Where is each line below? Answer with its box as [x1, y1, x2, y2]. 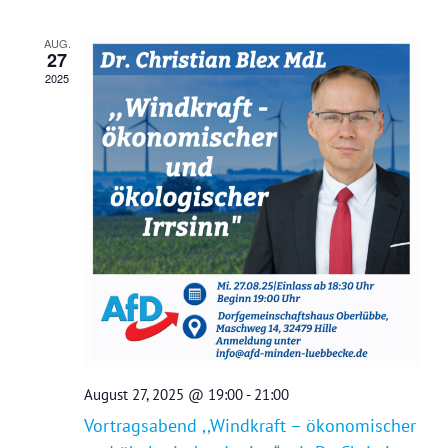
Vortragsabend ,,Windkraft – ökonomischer [84, 414, 416, 437]
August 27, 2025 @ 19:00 [84, 385, 243, 404]
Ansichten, [354, 23, 434, 47]
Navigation [354, 50, 439, 74]
